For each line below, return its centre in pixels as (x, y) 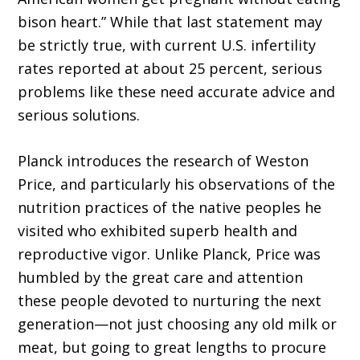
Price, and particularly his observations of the (177, 184)
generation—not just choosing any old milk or (178, 324)
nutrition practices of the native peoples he (170, 208)
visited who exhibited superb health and (158, 231)
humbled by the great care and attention (161, 278)
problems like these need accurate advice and (177, 92)
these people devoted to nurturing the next (170, 301)
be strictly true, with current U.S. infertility (167, 45)
